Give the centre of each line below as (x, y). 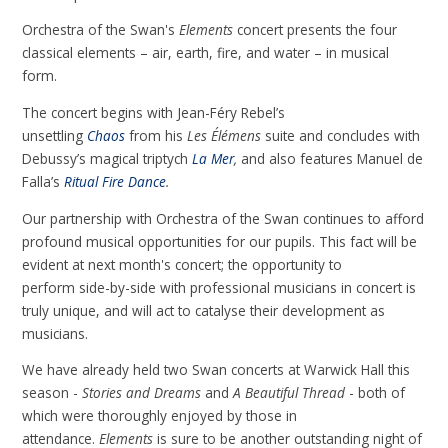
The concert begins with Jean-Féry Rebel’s (154, 113)
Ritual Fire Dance (115, 182)
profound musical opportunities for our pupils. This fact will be (220, 241)
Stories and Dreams (144, 393)
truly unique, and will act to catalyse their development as (204, 310)
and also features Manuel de (332, 159)
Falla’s (41, 182)
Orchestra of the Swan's (101, 30)
